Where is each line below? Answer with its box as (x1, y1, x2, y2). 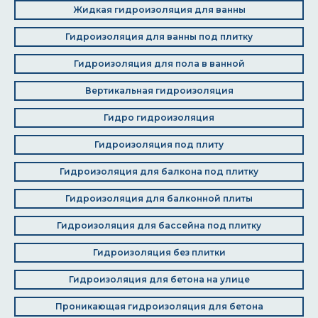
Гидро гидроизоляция (104, 112, 214, 123)
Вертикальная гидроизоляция (84, 85, 234, 96)
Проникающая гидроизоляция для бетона (55, 301, 263, 312)
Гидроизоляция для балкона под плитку (60, 166, 258, 177)
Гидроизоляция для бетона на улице (68, 274, 250, 285)
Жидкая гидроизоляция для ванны (72, 4, 246, 15)
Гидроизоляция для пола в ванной (73, 58, 245, 69)
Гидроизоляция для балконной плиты (65, 193, 253, 204)
